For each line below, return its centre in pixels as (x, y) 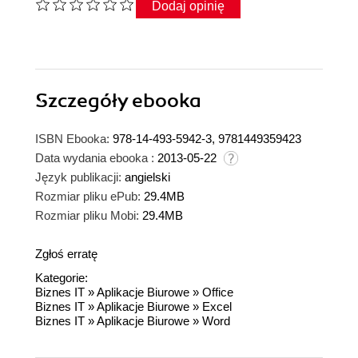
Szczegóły (84, 100)
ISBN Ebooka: (72, 138)
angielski (147, 177)
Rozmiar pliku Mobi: (87, 215)
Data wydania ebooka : (95, 157)
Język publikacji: (78, 177)
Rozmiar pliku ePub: (88, 196)
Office (218, 292)
